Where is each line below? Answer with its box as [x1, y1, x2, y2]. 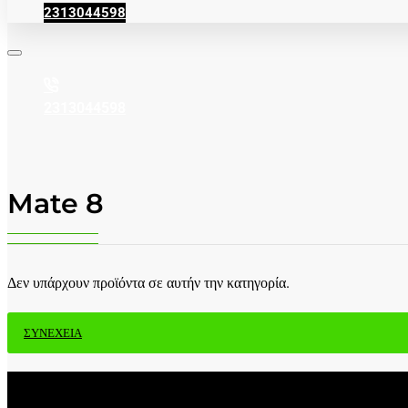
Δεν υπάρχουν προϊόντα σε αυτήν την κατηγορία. [7, 274, 290, 291]
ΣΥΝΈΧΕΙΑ [24, 326, 82, 340]
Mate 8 [7, 187, 104, 220]
